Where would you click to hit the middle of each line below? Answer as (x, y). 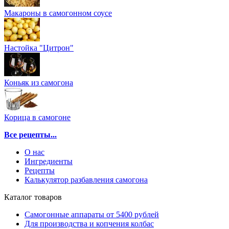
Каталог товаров (33, 197)
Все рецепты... (30, 134)
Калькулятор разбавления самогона (86, 179)
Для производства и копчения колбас (89, 223)
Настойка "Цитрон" (39, 48)
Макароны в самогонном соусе (58, 13)
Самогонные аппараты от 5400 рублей (92, 214)
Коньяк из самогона (39, 82)
